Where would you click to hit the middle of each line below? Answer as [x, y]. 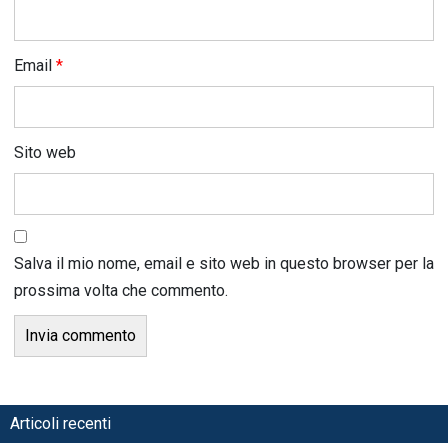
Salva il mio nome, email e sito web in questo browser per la [224, 264]
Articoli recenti [60, 424]
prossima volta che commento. [121, 291]
